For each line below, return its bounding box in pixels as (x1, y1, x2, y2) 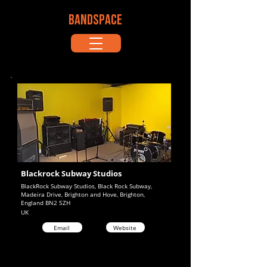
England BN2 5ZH (21, 198, 70, 207)
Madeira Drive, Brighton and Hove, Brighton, (21, 190, 145, 198)
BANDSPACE (69, 14, 122, 28)
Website (113, 223, 136, 232)
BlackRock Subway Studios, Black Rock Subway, (21, 182, 152, 190)
